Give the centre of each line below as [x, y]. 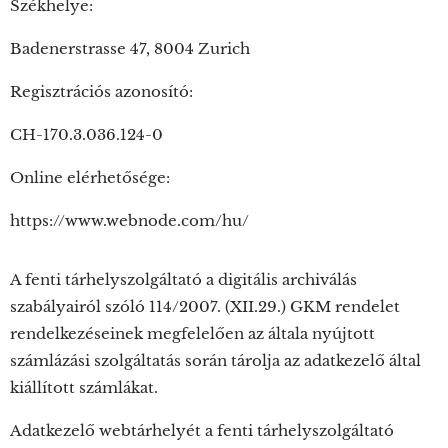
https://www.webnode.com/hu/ [129, 220]
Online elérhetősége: [90, 177]
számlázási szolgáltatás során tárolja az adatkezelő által [215, 360]
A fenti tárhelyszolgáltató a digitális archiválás [183, 279]
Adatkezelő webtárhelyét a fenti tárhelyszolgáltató [202, 430]
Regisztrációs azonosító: [101, 91]
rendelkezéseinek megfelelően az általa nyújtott [192, 333]
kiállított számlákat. [84, 387]
